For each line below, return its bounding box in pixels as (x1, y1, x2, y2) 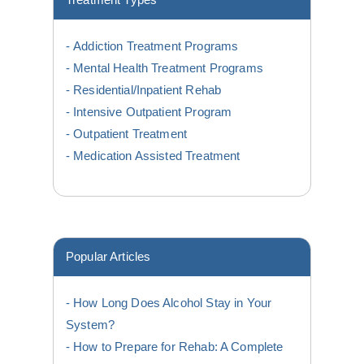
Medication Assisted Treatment (73, 149, 240, 163)
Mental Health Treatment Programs (73, 62, 263, 76)
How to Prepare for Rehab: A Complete (73, 340, 284, 354)
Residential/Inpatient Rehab (73, 84, 222, 97)
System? (66, 318, 115, 332)
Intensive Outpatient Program (73, 106, 232, 119)
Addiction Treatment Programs (73, 40, 239, 54)
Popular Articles (66, 250, 151, 264)
